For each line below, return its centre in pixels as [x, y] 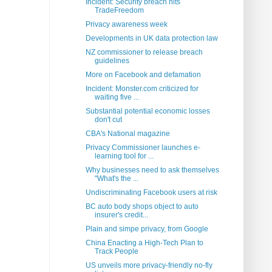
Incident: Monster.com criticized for [142, 89]
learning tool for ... [124, 156]
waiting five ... [117, 97]
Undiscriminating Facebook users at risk [151, 193]
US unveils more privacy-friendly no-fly [149, 266]
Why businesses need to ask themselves [152, 170]
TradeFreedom [119, 11]
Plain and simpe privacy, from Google [147, 229]
